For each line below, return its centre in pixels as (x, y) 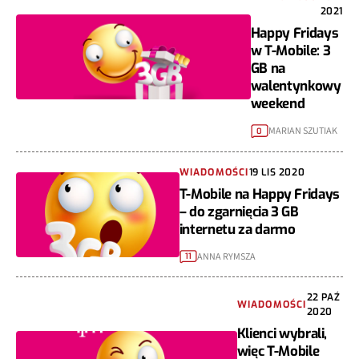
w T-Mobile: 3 (290, 51)
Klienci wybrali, (282, 334)
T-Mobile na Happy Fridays (260, 194)
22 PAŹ (323, 298)
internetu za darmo (237, 229)
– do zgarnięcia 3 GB (239, 212)
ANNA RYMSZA (226, 257)
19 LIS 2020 (277, 172)
